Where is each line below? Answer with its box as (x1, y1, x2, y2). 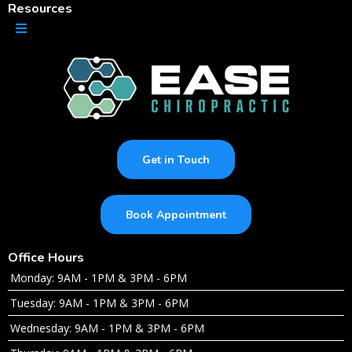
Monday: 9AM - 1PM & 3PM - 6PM (10, 270, 187, 286)
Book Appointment (126, 207, 226, 223)
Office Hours (8, 249, 84, 267)
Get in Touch (142, 152, 210, 168)
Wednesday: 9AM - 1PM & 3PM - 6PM (10, 321, 204, 336)
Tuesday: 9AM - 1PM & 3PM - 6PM (10, 295, 189, 311)
